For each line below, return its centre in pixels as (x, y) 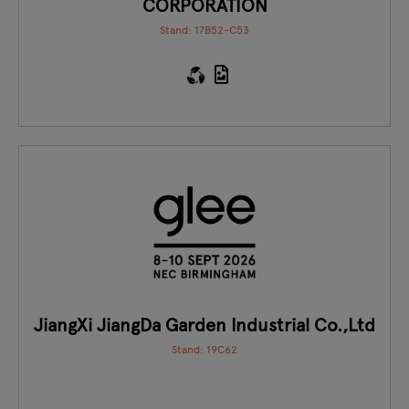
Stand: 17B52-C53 (204, 30)
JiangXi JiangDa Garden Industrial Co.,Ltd (204, 325)
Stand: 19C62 (204, 349)
